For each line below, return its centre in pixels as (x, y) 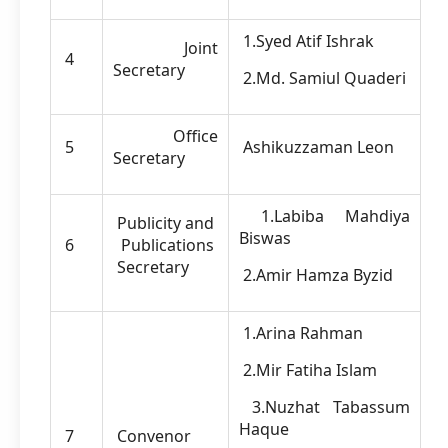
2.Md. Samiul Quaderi (322, 78)
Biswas (265, 238)
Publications (165, 245)
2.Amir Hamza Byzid (316, 275)
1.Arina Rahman (301, 333)
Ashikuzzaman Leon (316, 147)
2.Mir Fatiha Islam (308, 370)
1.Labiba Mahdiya (324, 216)
